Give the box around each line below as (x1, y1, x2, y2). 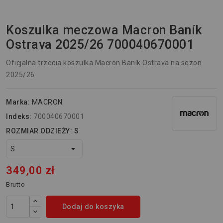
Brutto (6, 181, 25, 189)
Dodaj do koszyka (62, 203, 124, 211)
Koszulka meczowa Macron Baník (6, 23, 202, 38)
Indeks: (6, 112, 32, 121)
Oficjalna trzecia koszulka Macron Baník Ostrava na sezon (6, 59, 202, 67)
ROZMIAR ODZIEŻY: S (6, 127, 79, 135)
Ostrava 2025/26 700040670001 (6, 37, 194, 52)
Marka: (6, 98, 30, 107)
